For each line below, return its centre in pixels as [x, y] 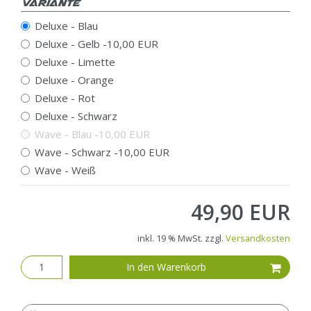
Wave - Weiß [65, 170]
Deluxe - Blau [66, 25]
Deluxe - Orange [74, 79]
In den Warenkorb [167, 267]
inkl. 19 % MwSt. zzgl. [182, 238]
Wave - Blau [65, 134]
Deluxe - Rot [65, 98]
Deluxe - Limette [75, 61]
